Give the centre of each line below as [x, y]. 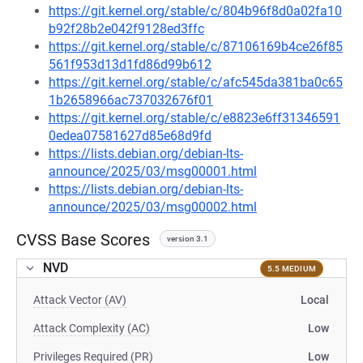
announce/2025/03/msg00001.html [153, 171]
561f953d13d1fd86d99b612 [130, 64]
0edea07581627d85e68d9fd [130, 136]
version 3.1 [188, 239]
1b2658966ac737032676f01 [131, 100]
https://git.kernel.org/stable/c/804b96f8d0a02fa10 [195, 11]
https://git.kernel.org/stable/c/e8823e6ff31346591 [194, 118]
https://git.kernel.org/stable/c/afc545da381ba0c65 [196, 82]
